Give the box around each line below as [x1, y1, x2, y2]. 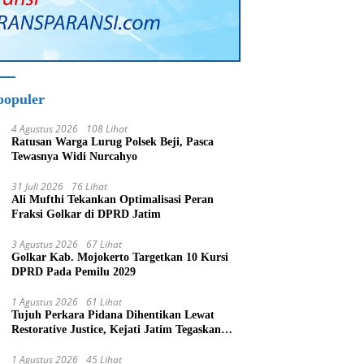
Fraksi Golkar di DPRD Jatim [11, 208, 162, 221]
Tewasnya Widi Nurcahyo [11, 150, 138, 163]
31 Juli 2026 [11, 180, 64, 194]
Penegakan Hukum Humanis [11, 338, 155, 351]
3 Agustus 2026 [11, 237, 79, 252]
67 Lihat [86, 237, 123, 252]
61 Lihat [86, 295, 123, 310]
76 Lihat [71, 180, 108, 194]
